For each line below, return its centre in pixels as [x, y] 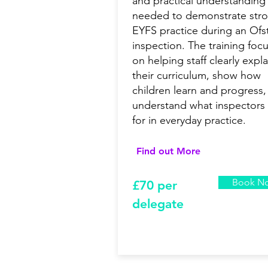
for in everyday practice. [189, 121]
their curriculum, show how [197, 76]
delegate [158, 204]
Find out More [168, 151]
